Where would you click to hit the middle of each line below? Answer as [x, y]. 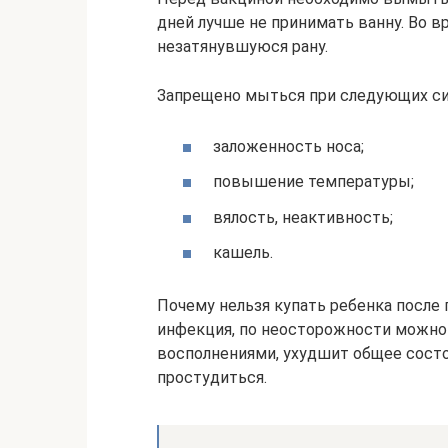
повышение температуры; [313, 182]
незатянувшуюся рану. [242, 46]
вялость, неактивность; [303, 217]
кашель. [243, 252]
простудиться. [212, 377]
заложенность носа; [288, 147]
